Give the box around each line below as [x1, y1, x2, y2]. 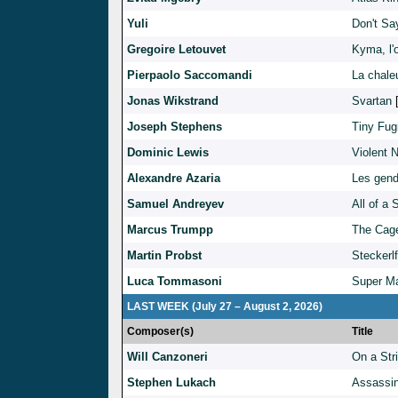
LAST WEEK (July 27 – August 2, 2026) [127, 300, 322, 314]
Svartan [352, 94, 392, 108]
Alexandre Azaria [127, 171, 220, 186]
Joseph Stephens [127, 120, 222, 134]
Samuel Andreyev [127, 197, 224, 211]
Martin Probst [127, 249, 202, 263]
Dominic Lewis [127, 146, 209, 160]
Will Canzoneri [127, 350, 208, 364]
